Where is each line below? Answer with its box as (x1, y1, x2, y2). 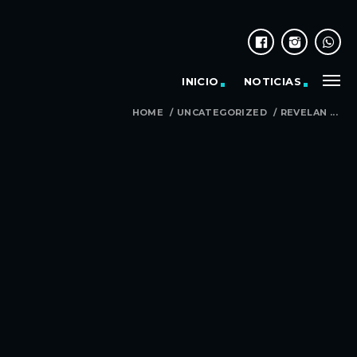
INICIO (182, 75, 219, 88)
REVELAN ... (280, 107, 338, 118)
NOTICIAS (243, 75, 301, 88)
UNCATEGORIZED (176, 107, 267, 118)
